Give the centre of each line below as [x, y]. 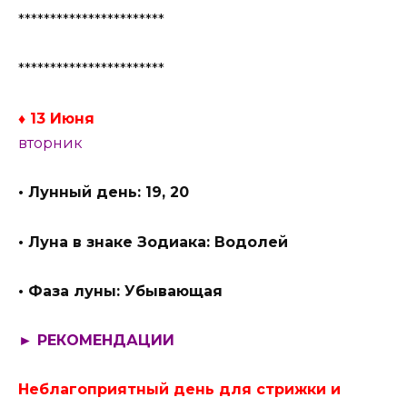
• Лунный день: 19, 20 [104, 193]
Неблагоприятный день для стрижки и [179, 390]
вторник [50, 144]
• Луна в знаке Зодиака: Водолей [153, 242]
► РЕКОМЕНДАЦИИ [96, 341]
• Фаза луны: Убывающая [120, 291]
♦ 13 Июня [56, 119]
